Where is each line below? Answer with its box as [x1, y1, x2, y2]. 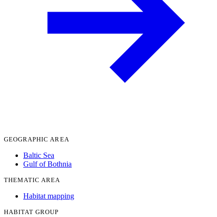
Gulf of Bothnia [23, 159, 72, 168]
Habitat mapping [23, 191, 74, 200]
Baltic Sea [23, 151, 54, 159]
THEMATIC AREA [4, 176, 61, 184]
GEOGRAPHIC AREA [4, 135, 69, 143]
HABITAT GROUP [4, 208, 59, 216]
